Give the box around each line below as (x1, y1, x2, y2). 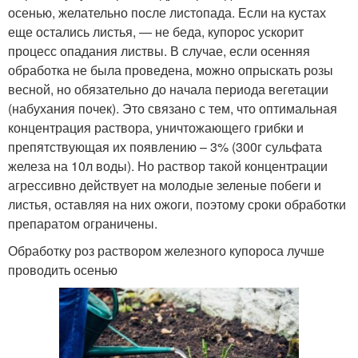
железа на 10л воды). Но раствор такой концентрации (8, 156, 328, 175)
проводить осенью (8, 260, 117, 279)
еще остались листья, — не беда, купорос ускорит (8, 22, 304, 41)
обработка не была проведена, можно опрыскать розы (8, 60, 333, 79)
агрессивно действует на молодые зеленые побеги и (8, 175, 321, 194)
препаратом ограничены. (8, 213, 157, 233)
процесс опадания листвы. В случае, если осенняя (8, 41, 310, 60)
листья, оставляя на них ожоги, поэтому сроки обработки (8, 194, 346, 213)
